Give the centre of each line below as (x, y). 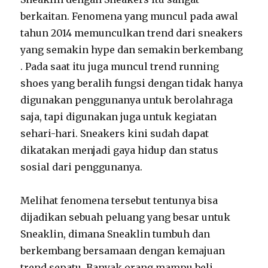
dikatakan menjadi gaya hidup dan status (120, 150)
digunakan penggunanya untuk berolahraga (127, 100)
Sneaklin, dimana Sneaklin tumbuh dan (115, 234)
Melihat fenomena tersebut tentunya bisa (119, 200)
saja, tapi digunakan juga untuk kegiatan (119, 116)
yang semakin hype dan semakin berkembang (132, 49)
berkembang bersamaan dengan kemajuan (123, 250)
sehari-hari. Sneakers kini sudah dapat (115, 133)
